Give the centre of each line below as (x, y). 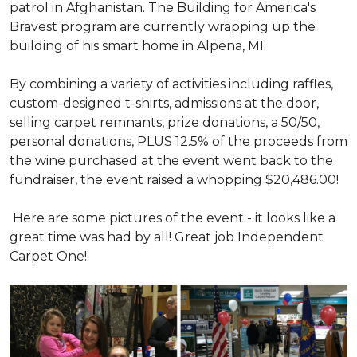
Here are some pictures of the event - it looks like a (173, 218)
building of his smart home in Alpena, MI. (138, 46)
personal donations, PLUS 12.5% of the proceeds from (178, 141)
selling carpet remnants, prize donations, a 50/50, (165, 122)
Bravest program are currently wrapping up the (163, 27)
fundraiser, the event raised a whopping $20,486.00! (174, 180)
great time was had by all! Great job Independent (167, 237)
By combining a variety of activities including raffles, (171, 84)
